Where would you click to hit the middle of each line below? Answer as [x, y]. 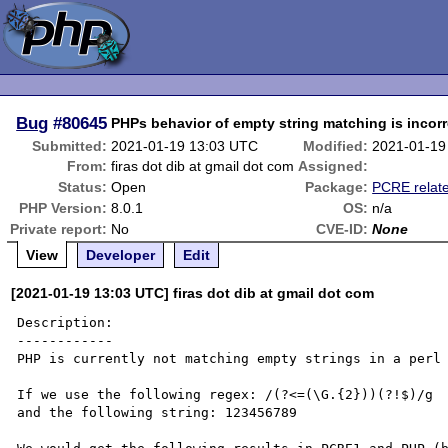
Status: [83, 187]
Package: [337, 187]
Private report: [59, 229]
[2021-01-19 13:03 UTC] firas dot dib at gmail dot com [193, 293]
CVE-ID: [342, 229]
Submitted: [70, 146]
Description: [65, 322]
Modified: [336, 146]
